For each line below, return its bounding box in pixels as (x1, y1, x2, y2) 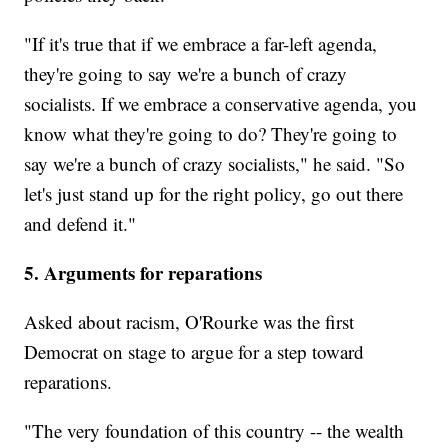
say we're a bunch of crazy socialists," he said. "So (24, 151, 406, 177)
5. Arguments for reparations (24, 259, 263, 287)
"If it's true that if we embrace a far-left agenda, (24, 31, 378, 57)
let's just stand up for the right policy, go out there (24, 181, 404, 207)
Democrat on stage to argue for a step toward (24, 339, 365, 365)
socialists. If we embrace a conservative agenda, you (24, 91, 418, 117)
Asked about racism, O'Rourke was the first (24, 309, 355, 335)
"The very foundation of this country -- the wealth (24, 418, 405, 444)
